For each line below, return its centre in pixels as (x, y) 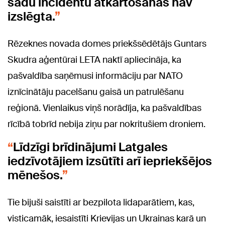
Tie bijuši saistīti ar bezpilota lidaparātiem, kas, (101, 203)
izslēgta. (31, 17)
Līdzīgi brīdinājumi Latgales (90, 147)
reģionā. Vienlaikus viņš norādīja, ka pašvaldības (104, 108)
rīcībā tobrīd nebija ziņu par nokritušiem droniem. (106, 124)
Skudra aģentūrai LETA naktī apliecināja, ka (94, 60)
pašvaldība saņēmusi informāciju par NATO (95, 76)
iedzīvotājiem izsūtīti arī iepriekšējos (110, 161)
